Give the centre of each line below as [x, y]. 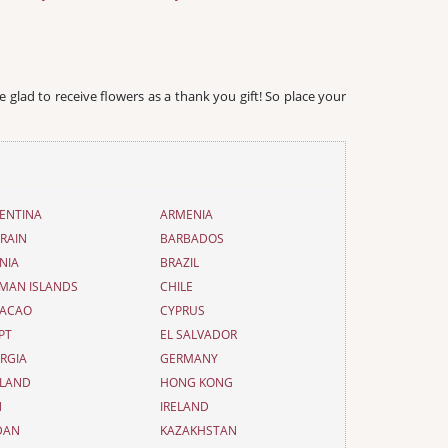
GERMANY [188, 358]
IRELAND [184, 406]
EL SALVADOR [198, 334]
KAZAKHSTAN [198, 430]
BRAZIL [179, 262]
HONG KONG [196, 382]
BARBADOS [191, 238]
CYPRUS [182, 310]
